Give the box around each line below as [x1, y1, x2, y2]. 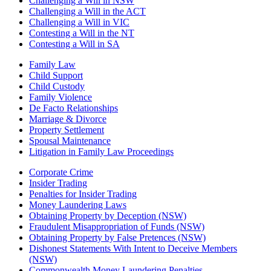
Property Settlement [29, 125, 104, 135]
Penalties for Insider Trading [29, 189, 137, 200]
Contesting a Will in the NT [29, 28, 134, 39]
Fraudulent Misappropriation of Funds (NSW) [29, 221, 204, 232]
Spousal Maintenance [29, 135, 111, 146]
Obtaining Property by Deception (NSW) [29, 211, 186, 221]
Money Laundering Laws [29, 200, 126, 211]
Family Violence [29, 92, 92, 103]
